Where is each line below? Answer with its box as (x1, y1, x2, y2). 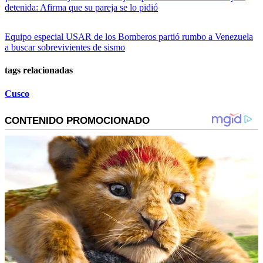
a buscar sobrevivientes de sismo (5, 42, 125, 53)
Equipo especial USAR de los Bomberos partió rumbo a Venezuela (5, 32, 253, 42)
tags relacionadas (5, 65, 73, 76)
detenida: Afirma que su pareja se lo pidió (5, 2, 158, 13)
